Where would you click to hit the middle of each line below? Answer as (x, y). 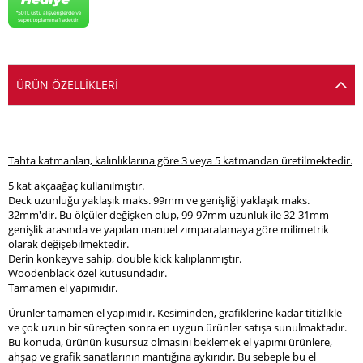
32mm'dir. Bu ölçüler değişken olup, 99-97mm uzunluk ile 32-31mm (169, 215)
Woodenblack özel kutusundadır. (88, 273)
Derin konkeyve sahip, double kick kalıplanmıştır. (125, 259)
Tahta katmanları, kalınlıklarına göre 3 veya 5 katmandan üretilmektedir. (180, 161)
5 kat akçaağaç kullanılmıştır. (76, 186)
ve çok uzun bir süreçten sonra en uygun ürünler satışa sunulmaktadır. (177, 328)
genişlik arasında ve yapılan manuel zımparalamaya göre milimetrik (169, 230)
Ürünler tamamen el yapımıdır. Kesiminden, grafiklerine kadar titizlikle (175, 313)
